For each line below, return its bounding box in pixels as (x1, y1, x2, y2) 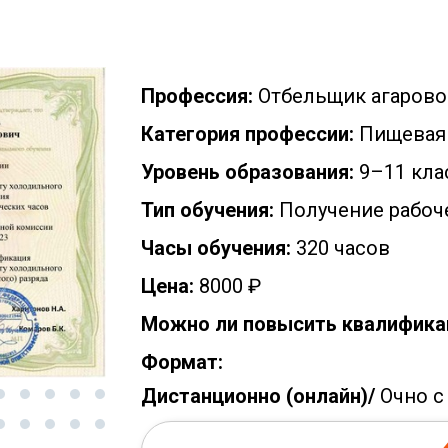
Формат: (141, 350, 223, 374)
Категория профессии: (141, 122, 354, 146)
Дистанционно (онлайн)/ (141, 384, 375, 408)
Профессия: (141, 84, 253, 108)
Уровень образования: (141, 160, 354, 184)
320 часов (291, 236, 390, 260)
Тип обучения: (141, 198, 274, 222)
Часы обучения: (141, 236, 291, 260)
